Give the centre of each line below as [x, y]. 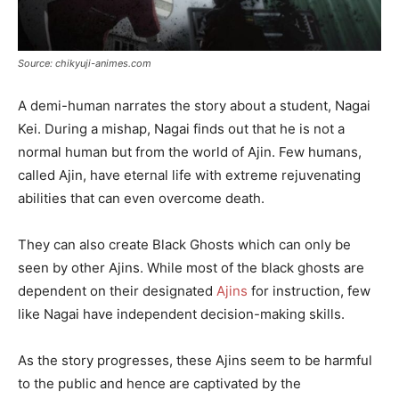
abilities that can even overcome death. [141, 198]
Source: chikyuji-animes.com [85, 63]
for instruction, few [309, 290]
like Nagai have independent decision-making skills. [181, 313]
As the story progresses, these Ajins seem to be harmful [195, 360]
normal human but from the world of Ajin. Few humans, [190, 151]
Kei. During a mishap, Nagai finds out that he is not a [181, 128]
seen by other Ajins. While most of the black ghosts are [191, 267]
